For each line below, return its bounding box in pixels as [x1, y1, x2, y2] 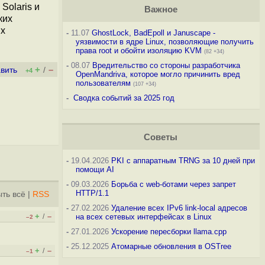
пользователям [75, 79, 131, 88]
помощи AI [75, 165, 114, 174]
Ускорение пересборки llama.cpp [111, 227, 227, 236]
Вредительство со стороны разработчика [92, 61, 240, 70]
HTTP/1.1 [75, 189, 109, 198]
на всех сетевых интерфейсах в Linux [75, 212, 212, 221]
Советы [144, 132, 178, 142]
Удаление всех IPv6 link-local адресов [111, 203, 247, 212]
